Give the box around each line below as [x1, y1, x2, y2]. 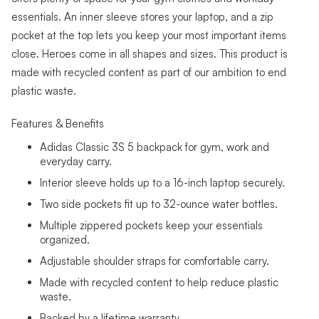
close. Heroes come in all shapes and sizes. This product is [11, 47, 288, 61]
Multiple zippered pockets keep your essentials [40, 219, 263, 233]
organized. [40, 233, 90, 247]
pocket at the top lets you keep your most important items [11, 28, 286, 43]
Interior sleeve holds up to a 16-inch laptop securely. [40, 176, 285, 190]
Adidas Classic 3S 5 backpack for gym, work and [40, 140, 269, 155]
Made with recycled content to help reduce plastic [40, 276, 278, 290]
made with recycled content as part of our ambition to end [11, 66, 286, 80]
